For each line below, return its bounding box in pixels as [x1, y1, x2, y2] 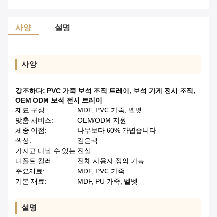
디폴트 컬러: [15, 157, 53, 165]
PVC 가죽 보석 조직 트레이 [47, 87, 129, 95]
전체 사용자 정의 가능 [77, 157, 144, 165]
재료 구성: [15, 106, 46, 114]
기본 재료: [15, 177, 46, 186]
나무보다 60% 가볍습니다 [77, 126, 156, 135]
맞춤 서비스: [15, 116, 53, 124]
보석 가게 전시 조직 [133, 87, 193, 95]
